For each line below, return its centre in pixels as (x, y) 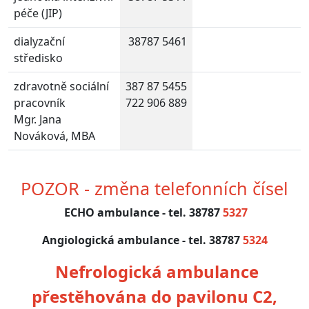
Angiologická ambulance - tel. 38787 (142, 240)
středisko (38, 58)
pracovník (40, 103)
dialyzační (39, 41)
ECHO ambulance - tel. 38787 (142, 212)
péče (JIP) (38, 13)
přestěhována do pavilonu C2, (154, 296)
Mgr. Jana (38, 119)
